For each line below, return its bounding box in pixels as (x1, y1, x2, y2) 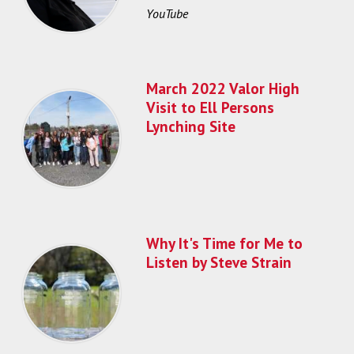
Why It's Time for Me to (146, 232, 303, 253)
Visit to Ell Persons (146, 96, 274, 117)
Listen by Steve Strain (146, 251, 292, 272)
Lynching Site (146, 115, 235, 136)
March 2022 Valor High (146, 77, 299, 98)
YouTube (146, 6, 188, 22)
